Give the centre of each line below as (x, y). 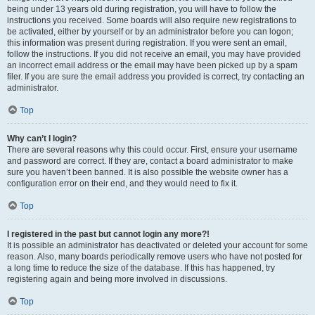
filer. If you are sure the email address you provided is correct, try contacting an (156, 77)
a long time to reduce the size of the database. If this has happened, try (141, 268)
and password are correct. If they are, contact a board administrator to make (150, 161)
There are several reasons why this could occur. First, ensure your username (152, 150)
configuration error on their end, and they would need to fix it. (122, 184)
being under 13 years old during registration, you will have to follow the (142, 9)
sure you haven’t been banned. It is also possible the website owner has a (148, 172)
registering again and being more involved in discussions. (117, 279)
